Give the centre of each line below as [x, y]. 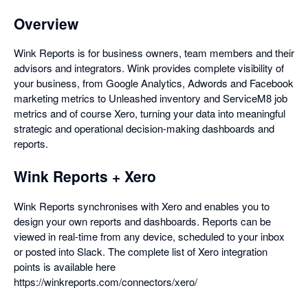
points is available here [65, 267]
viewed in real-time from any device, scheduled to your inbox [149, 236]
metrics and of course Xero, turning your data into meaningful [150, 113]
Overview [46, 23]
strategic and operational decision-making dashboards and [144, 128]
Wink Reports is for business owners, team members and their [154, 53]
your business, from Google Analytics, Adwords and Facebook [154, 83]
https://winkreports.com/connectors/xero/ [106, 282]
